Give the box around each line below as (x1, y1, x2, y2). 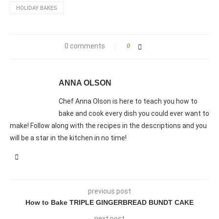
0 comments (64, 42, 105, 50)
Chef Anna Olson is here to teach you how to (59, 97, 197, 105)
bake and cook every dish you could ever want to (59, 109, 209, 117)
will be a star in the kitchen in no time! (10, 133, 127, 142)
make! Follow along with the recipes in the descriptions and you (10, 121, 207, 130)
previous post (88, 187, 131, 195)
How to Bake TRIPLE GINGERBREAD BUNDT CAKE (25, 198, 194, 206)
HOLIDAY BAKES (16, 4, 57, 11)
